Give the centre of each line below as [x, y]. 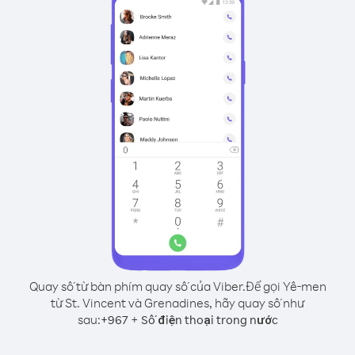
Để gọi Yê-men [286, 286]
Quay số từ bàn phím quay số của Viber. [137, 286]
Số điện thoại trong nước [209, 320]
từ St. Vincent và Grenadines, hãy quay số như [177, 303]
